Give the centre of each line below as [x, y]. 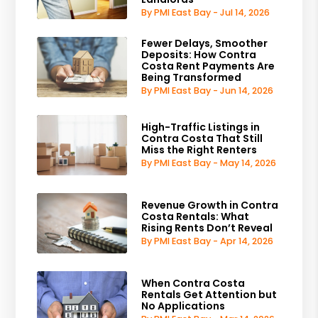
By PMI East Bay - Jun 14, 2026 [208, 91]
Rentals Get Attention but [209, 295]
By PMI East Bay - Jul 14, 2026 [206, 13]
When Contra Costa [193, 284]
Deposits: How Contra [199, 55]
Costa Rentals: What [196, 217]
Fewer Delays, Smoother [205, 44]
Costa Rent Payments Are [208, 66]
